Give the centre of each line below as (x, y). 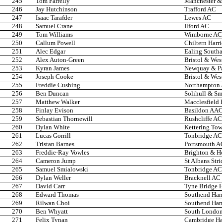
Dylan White (53, 127)
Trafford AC (200, 9)
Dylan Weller (53, 178)
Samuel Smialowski (62, 169)
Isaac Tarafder (54, 18)
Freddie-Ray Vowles (62, 153)
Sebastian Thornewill (64, 119)
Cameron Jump (56, 161)
